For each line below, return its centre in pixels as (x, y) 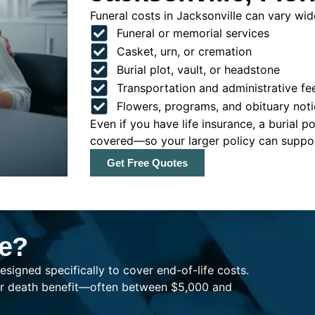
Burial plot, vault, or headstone (198, 70)
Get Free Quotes (147, 163)
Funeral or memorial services (193, 33)
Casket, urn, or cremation (184, 52)
